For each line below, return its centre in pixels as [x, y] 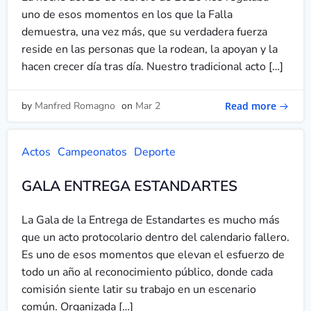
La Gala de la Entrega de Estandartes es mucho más [151, 220]
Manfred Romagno [75, 106]
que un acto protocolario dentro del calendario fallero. [155, 237]
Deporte [155, 152]
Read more [251, 106]
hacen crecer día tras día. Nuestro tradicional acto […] [152, 67]
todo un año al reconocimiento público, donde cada [147, 272]
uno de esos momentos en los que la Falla [127, 15]
